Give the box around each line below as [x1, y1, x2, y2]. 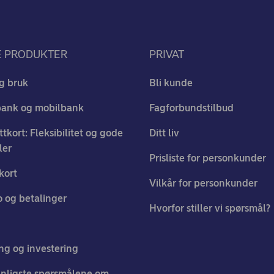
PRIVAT [149, 48, 184, 61]
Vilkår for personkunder [149, 177, 257, 189]
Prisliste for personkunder [149, 152, 266, 164]
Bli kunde [149, 77, 193, 89]
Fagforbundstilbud [149, 102, 234, 114]
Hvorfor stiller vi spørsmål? [149, 202, 270, 214]
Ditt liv [149, 127, 179, 139]
